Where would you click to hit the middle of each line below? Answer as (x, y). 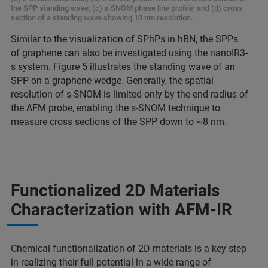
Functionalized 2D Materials (115, 190)
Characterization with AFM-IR (121, 209)
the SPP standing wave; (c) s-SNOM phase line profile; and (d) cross (127, 8)
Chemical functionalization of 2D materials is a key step (129, 248)
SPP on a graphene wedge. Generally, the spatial (112, 80)
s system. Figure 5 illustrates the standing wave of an (123, 66)
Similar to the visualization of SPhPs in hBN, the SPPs (124, 39)
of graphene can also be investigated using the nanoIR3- (129, 53)
